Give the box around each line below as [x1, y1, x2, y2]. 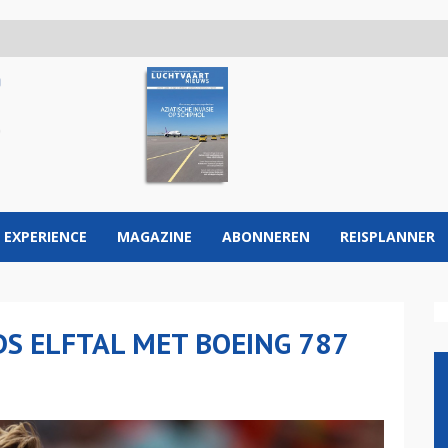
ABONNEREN [222, 227, 310, 246]
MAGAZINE [117, 227, 192, 246]
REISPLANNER [340, 227, 435, 246]
